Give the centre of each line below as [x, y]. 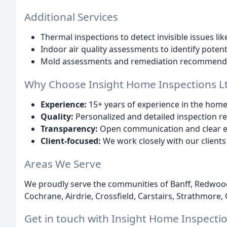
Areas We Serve [63, 163]
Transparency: [69, 128]
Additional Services [71, 16]
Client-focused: [71, 141]
